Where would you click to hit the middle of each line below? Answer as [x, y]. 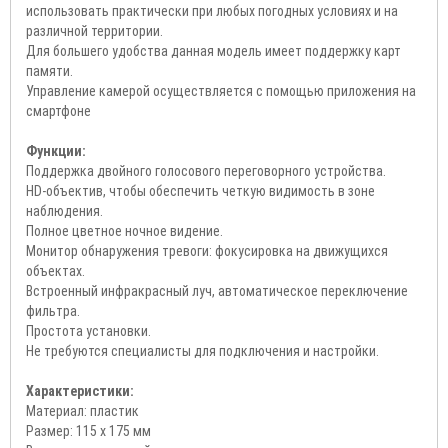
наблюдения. [64, 210]
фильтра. [53, 310]
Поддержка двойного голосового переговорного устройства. [206, 170]
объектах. [55, 270]
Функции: [56, 150]
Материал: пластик [82, 410]
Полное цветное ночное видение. [124, 230]
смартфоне [58, 110]
